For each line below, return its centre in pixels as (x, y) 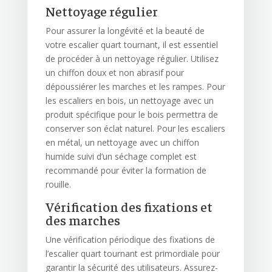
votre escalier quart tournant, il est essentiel (131, 45)
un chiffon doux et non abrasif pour (114, 73)
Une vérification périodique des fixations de (130, 240)
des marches (83, 220)
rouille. (58, 185)
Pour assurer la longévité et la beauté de (125, 31)
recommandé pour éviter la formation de (126, 171)
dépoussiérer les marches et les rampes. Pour (135, 87)
